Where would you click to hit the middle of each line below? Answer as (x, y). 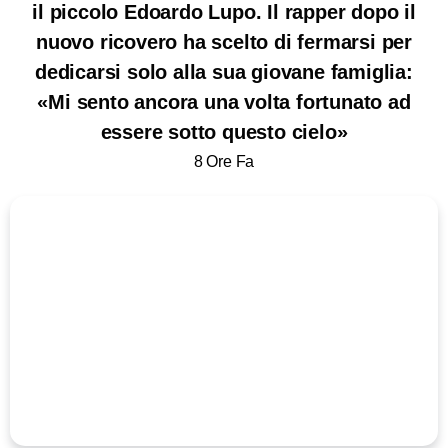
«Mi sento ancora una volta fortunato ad (224, 101)
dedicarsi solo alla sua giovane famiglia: (224, 71)
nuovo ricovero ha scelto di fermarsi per (224, 41)
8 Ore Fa (224, 160)
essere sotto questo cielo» (224, 131)
